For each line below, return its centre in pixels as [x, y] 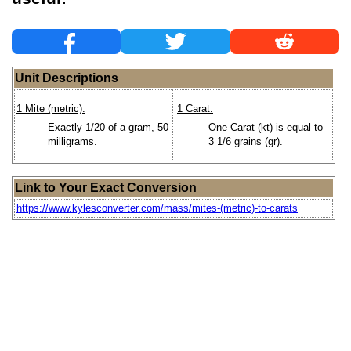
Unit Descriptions [67, 78]
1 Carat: [195, 109]
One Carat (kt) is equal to [266, 127]
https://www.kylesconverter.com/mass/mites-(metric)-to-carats [157, 208]
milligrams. [72, 141]
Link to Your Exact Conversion [106, 187]
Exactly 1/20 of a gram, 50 [108, 127]
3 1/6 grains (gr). [246, 141]
